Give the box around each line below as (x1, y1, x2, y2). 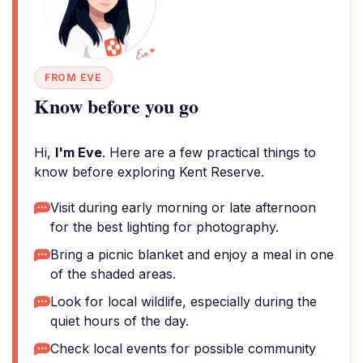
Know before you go (34, 92, 199, 120)
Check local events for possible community (50, 340, 316, 357)
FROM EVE (45, 71, 102, 83)
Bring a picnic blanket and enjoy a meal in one (50, 246, 334, 263)
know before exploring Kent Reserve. (34, 164, 264, 180)
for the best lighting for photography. (50, 219, 279, 235)
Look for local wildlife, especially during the (50, 293, 317, 310)
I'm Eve (55, 144, 102, 160)
